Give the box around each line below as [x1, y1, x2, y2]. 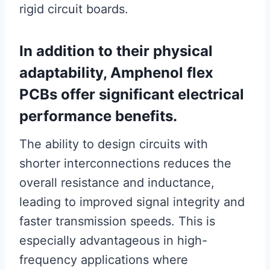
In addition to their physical [19, 42, 213, 60]
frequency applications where [19, 253, 188, 267]
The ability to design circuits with [19, 137, 208, 151]
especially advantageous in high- [19, 233, 207, 248]
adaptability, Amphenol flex [19, 64, 213, 81]
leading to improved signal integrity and [19, 195, 245, 209]
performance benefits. [19, 107, 177, 125]
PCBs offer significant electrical [19, 86, 244, 103]
